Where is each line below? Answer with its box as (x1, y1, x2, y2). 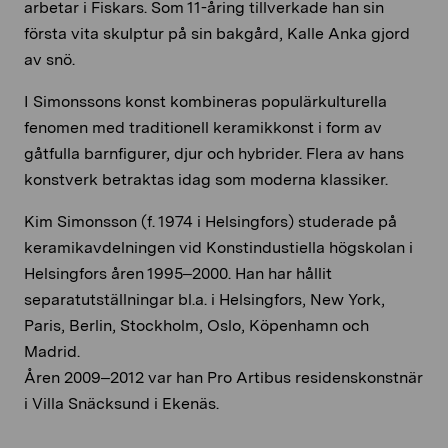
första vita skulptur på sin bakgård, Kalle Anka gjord (24, 23, 410, 43)
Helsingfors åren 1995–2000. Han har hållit (24, 263, 332, 283)
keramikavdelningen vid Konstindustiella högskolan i (24, 237, 413, 257)
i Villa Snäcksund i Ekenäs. (24, 393, 219, 413)
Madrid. (24, 341, 80, 361)
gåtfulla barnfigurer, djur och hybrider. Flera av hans (24, 143, 404, 163)
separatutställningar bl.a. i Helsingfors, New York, (24, 289, 385, 309)
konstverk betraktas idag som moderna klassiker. (24, 169, 388, 189)
